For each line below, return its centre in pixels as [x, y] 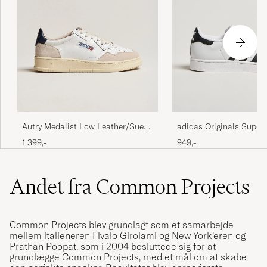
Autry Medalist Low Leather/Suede [87, 127]
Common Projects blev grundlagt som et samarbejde [122, 225]
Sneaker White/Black [217, 138]
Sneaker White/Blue [60, 138]
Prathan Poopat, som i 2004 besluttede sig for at [113, 246]
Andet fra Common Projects [130, 187]
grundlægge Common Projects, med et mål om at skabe [128, 257]
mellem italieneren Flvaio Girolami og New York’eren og [128, 236]
